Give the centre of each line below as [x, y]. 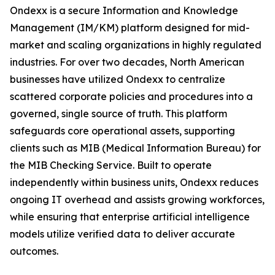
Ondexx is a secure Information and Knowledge [124, 11]
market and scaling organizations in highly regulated [136, 45]
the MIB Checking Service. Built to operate [111, 165]
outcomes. [34, 251]
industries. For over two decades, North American [127, 62]
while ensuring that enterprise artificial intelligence [130, 217]
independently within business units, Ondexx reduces [134, 183]
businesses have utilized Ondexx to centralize [118, 79]
